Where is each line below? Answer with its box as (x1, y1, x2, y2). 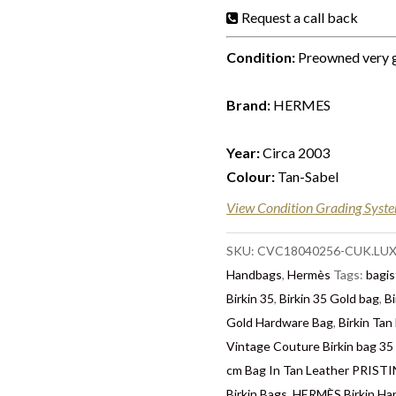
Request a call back (241, 9, 359, 26)
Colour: (226, 168, 276, 185)
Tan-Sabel (275, 168, 339, 185)
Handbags (226, 267, 283, 282)
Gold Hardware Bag (226, 315, 334, 330)
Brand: (226, 96, 271, 113)
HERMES (270, 96, 331, 113)
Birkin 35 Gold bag (279, 291, 380, 306)
